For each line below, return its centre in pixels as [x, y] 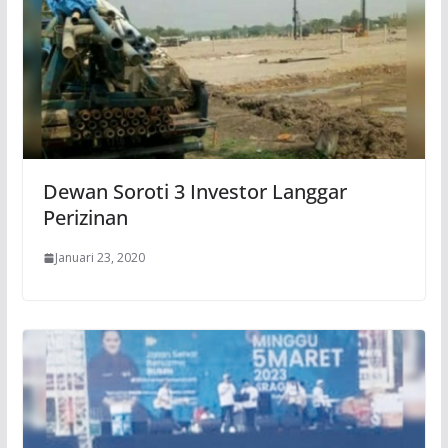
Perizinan [85, 218]
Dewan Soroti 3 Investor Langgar [194, 192]
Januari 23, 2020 [99, 258]
